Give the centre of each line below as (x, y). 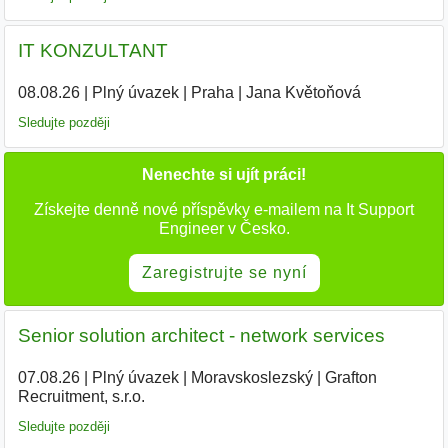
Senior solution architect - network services (201, 335)
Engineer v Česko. (224, 229)
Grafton (350, 377)
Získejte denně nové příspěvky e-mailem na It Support (224, 210)
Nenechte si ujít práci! (224, 175)
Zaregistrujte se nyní (224, 273)
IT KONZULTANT (92, 50)
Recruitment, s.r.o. (81, 396)
